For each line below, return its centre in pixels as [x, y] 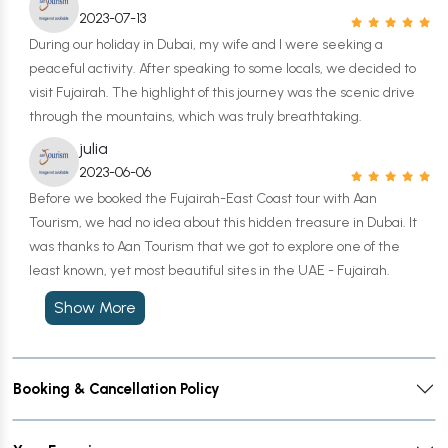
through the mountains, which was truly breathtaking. [195, 116]
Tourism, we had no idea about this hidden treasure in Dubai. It [223, 222]
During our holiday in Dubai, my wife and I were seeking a [206, 44]
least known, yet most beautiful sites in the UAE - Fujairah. [209, 270]
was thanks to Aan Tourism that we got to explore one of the [214, 246]
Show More [117, 307]
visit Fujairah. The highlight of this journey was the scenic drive [222, 92]
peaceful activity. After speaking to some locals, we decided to [222, 68]
